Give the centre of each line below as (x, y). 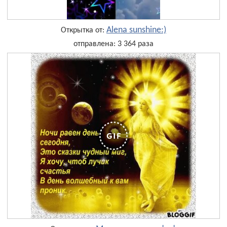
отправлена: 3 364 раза (113, 44)
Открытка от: (84, 31)
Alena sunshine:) (136, 30)
